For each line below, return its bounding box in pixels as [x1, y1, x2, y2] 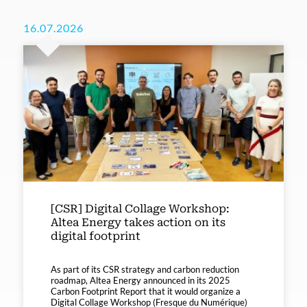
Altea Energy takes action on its [51, 216, 225, 230]
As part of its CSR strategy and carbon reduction [51, 264, 239, 275]
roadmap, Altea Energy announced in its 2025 [51, 275, 230, 286]
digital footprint [51, 230, 140, 243]
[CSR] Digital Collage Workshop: [51, 202, 230, 216]
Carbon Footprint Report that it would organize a [51, 286, 241, 297]
